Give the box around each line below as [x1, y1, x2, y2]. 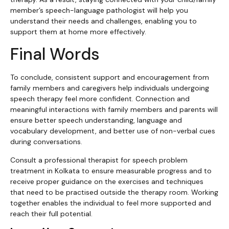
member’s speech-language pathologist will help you [10, 6, 188, 15]
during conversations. [10, 137, 82, 147]
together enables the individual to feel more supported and [10, 198, 211, 208]
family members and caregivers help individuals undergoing [10, 83, 209, 93]
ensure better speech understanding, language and [10, 116, 182, 125]
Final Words [10, 43, 100, 65]
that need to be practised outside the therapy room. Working [10, 187, 218, 197]
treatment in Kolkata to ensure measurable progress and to [10, 166, 212, 175]
